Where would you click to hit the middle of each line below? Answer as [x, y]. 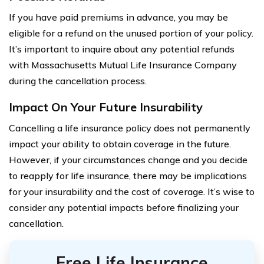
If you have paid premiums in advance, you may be [118, 17]
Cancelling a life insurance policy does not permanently [130, 128]
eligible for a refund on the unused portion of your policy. [131, 33]
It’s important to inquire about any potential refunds [122, 49]
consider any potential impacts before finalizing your [124, 207]
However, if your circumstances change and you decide [128, 159]
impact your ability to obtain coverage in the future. [120, 143]
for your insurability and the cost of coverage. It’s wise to [132, 191]
